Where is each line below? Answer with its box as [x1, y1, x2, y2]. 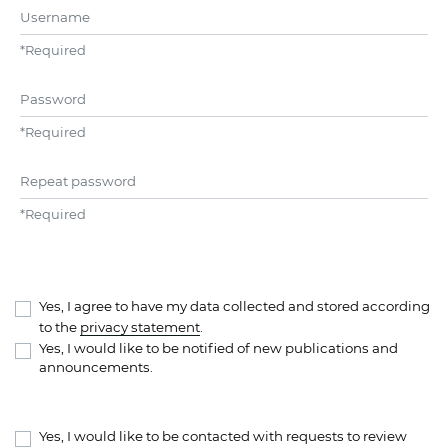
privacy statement [80, 318, 200, 335]
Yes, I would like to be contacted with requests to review [39, 427, 407, 444]
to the [39, 318, 80, 335]
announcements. [39, 358, 153, 375]
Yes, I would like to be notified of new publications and [39, 339, 398, 356]
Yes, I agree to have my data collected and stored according [39, 297, 430, 314]
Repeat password [19, 164, 135, 181]
